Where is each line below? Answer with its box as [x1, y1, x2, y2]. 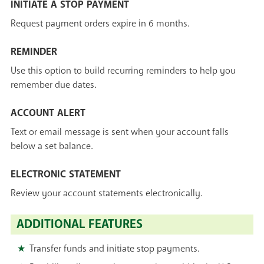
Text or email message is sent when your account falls [11, 126, 229, 139]
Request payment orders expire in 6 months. [11, 17, 190, 31]
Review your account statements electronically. [11, 187, 203, 200]
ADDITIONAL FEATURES [16, 216, 143, 233]
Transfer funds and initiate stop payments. [29, 242, 200, 256]
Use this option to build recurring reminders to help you [11, 64, 236, 78]
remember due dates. [11, 78, 97, 92]
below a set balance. [11, 140, 93, 153]
